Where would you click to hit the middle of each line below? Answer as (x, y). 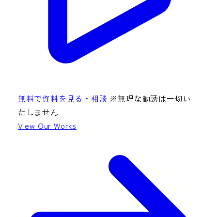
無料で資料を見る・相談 (62, 99)
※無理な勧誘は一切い (150, 99)
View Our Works (47, 126)
